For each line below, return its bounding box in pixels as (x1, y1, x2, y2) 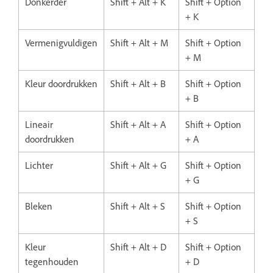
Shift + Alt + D (110, 240, 166, 253)
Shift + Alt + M (110, 36, 168, 49)
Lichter (25, 158, 53, 171)
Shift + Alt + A (110, 118, 166, 130)
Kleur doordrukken (25, 77, 97, 90)
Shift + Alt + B (110, 77, 166, 90)
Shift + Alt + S (110, 199, 165, 212)
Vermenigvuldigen (25, 36, 97, 49)
